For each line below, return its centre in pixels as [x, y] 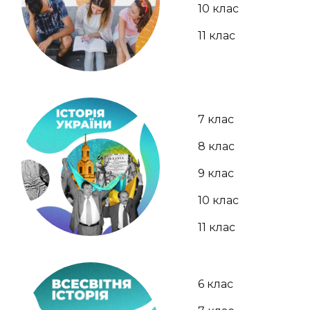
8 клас [216, 146]
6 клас [216, 284]
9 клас [216, 173]
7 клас [216, 119]
